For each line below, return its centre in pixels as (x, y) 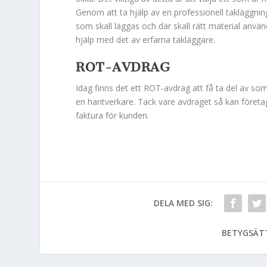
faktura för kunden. (113, 116)
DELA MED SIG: (184, 203)
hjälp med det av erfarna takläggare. (146, 39)
